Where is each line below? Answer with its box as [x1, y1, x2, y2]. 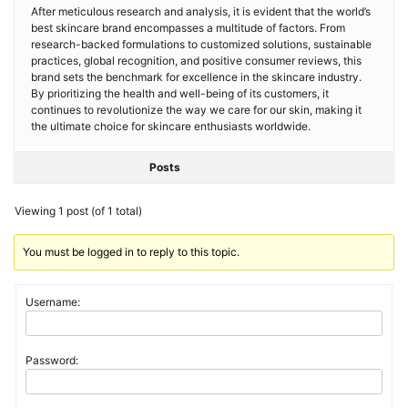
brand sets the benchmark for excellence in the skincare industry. [31, 70, 362, 84]
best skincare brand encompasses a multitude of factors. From [31, 21, 345, 35]
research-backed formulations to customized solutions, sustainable [31, 37, 372, 51]
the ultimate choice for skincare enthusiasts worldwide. [31, 119, 311, 133]
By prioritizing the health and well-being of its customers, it [31, 87, 329, 100]
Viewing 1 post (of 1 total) [15, 204, 142, 218]
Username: [25, 295, 80, 309]
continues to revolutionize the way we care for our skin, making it [31, 103, 362, 117]
